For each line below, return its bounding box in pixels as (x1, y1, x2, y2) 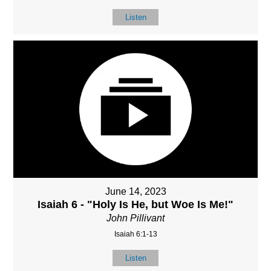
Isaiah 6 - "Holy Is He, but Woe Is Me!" (38, 198, 233, 211)
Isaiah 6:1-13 (114, 230, 157, 239)
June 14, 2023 (105, 186, 166, 197)
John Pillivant (106, 213, 165, 224)
